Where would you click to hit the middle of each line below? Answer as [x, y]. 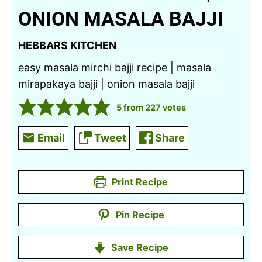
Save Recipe [139, 247]
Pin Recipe [139, 214]
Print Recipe [139, 182]
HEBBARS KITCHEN [67, 45]
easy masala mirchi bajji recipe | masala [115, 67]
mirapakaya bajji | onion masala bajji [106, 84]
